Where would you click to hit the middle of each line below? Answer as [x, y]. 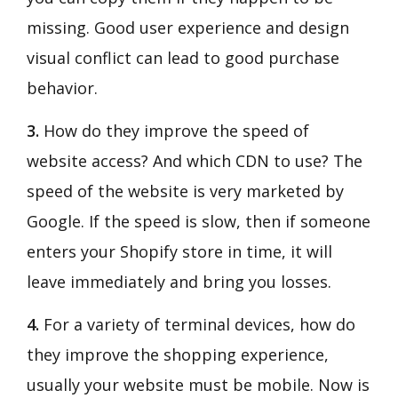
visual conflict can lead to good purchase [183, 58]
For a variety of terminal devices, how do [199, 325]
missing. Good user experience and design [188, 28]
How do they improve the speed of [174, 131]
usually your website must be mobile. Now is [198, 385]
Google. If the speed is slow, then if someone [199, 222]
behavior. [62, 88]
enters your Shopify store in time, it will [179, 252]
